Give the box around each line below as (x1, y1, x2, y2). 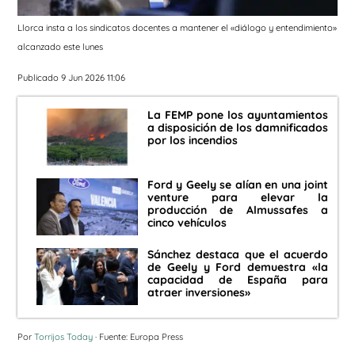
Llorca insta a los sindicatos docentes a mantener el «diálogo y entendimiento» (17, 22, 337, 34)
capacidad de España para (147, 273, 328, 288)
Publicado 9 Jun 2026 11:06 (17, 71, 125, 83)
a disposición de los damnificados (147, 120, 328, 136)
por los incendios (147, 133, 238, 148)
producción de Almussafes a (147, 203, 328, 218)
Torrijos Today (34, 331, 93, 343)
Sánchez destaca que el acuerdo (147, 247, 328, 262)
